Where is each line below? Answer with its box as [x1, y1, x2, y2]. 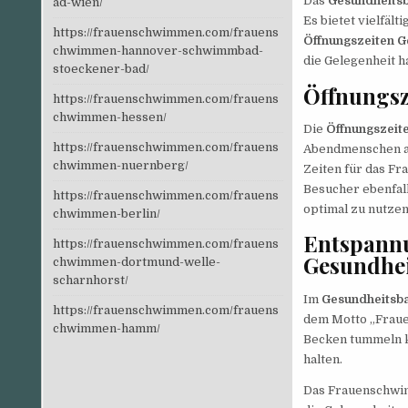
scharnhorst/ [52, 272, 128, 287]
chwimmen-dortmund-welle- [52, 254, 220, 269]
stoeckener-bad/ [52, 61, 149, 76]
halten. [302, 352, 342, 366]
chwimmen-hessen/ [52, 109, 167, 124]
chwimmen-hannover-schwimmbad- [52, 43, 263, 57]
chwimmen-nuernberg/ [52, 158, 189, 172]
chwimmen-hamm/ [52, 321, 160, 335]
